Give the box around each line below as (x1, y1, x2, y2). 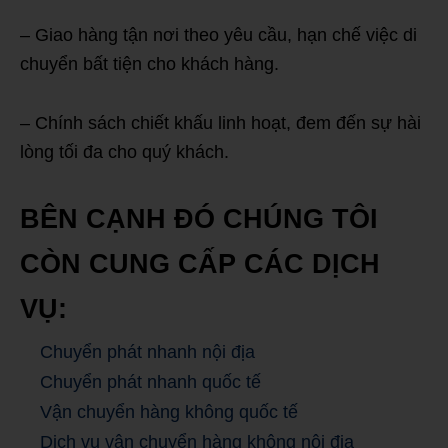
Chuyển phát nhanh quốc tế (40, 371, 261, 392)
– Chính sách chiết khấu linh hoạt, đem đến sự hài (20, 112, 421, 133)
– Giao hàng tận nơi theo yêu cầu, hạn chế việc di (20, 24, 417, 45)
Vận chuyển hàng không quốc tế (40, 401, 298, 422)
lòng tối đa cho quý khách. (20, 141, 229, 162)
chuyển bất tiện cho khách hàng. (20, 53, 279, 74)
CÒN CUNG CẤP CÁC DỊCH (20, 248, 380, 279)
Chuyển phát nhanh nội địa (40, 341, 255, 362)
